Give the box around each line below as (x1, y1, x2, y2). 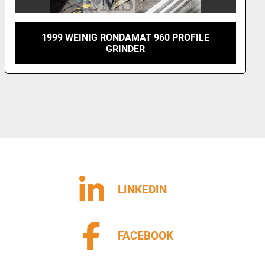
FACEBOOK (118, 229, 173, 243)
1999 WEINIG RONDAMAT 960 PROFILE (41, 31, 209, 43)
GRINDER (105, 43, 145, 54)
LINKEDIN (118, 183, 167, 196)
